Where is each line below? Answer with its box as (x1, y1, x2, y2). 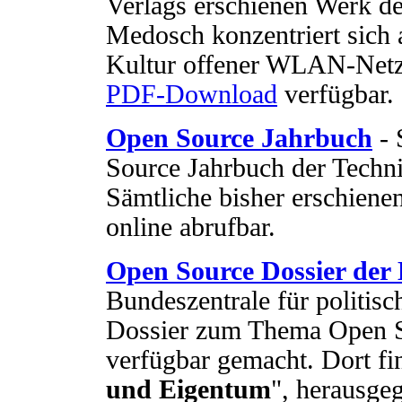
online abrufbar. (106, 212, 275, 241)
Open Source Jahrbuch (106, 123, 372, 153)
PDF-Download (106, 79, 277, 109)
